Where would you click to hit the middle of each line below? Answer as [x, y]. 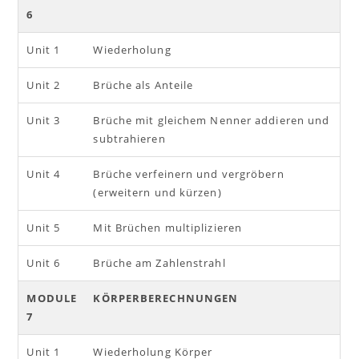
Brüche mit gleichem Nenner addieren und [212, 120]
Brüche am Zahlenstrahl [159, 263]
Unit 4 [44, 174]
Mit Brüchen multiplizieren [168, 228]
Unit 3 [44, 120]
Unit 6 [44, 263]
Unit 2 [44, 85]
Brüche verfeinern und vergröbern [189, 174]
